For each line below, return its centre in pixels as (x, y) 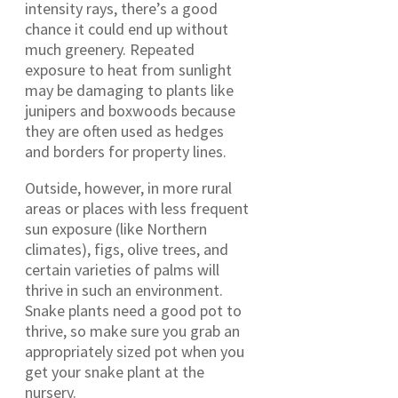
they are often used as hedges (124, 131)
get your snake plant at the (115, 372)
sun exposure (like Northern (116, 229)
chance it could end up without (127, 29)
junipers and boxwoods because (130, 111)
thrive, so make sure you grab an (132, 331)
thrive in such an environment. (124, 291)
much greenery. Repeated (110, 50)
